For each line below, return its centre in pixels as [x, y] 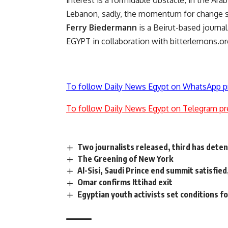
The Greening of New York [125, 159]
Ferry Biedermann [102, 28]
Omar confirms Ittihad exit [125, 182]
